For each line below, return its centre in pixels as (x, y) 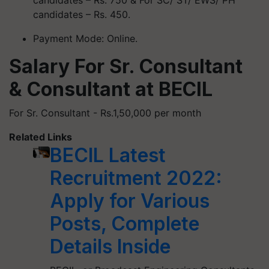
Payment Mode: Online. (85, 38)
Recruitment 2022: (136, 178)
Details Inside (110, 246)
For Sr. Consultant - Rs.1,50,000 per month (105, 113)
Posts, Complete (125, 224)
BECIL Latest (108, 155)
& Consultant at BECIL (111, 89)
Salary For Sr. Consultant (126, 66)
